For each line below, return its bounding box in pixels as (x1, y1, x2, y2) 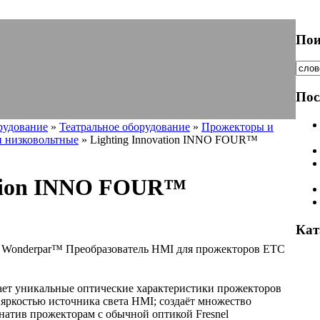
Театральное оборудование (59, 121, 190, 133)
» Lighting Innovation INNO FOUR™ (79, 134, 258, 146)
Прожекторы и (201, 121, 274, 133)
